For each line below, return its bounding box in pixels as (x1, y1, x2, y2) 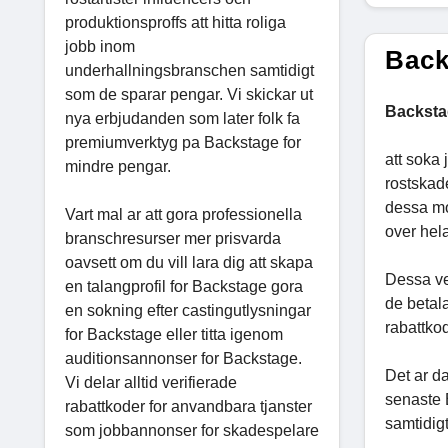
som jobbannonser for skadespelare (65, 421, 319, 439)
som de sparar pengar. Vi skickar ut (65, 85, 313, 103)
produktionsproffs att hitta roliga (65, 13, 286, 31)
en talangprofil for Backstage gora (65, 277, 303, 295)
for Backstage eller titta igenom (65, 325, 283, 343)
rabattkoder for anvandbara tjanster (65, 397, 312, 415)
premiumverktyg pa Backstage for (65, 133, 301, 151)
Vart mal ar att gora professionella (65, 205, 302, 223)
